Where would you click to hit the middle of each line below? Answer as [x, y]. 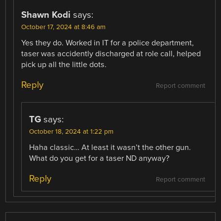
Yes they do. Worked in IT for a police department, [108, 43]
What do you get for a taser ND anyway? [99, 158]
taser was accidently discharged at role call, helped [111, 54]
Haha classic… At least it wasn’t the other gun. [110, 147]
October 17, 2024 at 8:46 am [64, 27]
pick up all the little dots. [64, 64]
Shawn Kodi [46, 15]
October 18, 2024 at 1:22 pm [72, 131]
